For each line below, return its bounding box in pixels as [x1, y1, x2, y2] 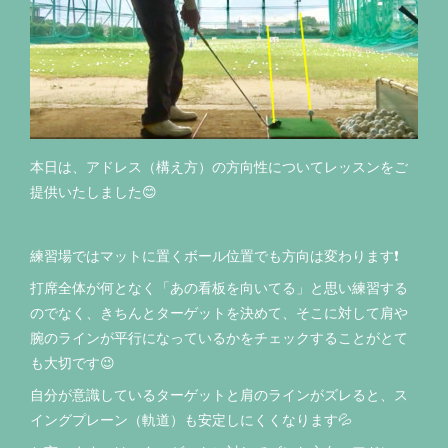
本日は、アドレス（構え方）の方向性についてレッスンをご [30, 156, 408, 176]
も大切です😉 [30, 352, 115, 372]
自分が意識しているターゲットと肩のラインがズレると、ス [30, 384, 408, 404]
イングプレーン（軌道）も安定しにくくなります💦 [30, 409, 352, 429]
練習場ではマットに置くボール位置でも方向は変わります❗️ [30, 245, 399, 265]
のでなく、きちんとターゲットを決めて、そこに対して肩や [30, 302, 408, 322]
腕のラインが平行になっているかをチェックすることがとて [30, 327, 408, 347]
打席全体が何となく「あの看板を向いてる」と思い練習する [30, 277, 408, 297]
